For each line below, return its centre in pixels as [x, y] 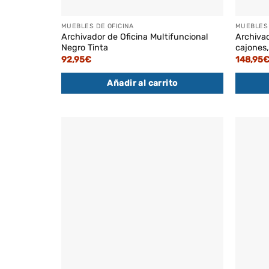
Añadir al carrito [142, 83]
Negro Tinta [84, 48]
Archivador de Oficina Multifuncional [134, 37]
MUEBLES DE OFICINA [97, 26]
